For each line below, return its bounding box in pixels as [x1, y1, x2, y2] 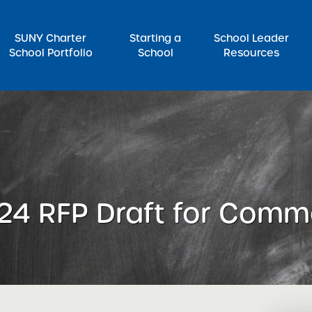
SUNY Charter [15, 31, 87, 45]
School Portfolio [8, 45, 93, 60]
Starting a [130, 31, 182, 45]
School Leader [214, 31, 290, 45]
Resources [224, 45, 280, 60]
